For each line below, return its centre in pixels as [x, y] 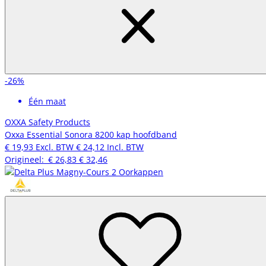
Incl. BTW [125, 147]
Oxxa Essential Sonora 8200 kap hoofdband [91, 134]
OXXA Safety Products [47, 122]
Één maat [47, 101]
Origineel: [26, 159]
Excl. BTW [55, 147]
